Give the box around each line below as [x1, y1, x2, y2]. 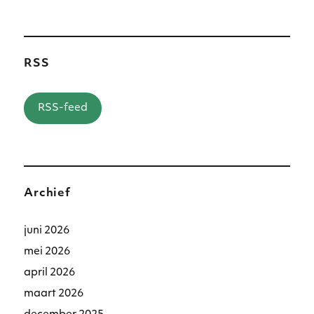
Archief [24, 187, 71, 199]
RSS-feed [38, 102, 88, 114]
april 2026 [24, 267, 76, 278]
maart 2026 [24, 288, 84, 299]
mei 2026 [24, 246, 71, 257]
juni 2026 [24, 225, 70, 236]
